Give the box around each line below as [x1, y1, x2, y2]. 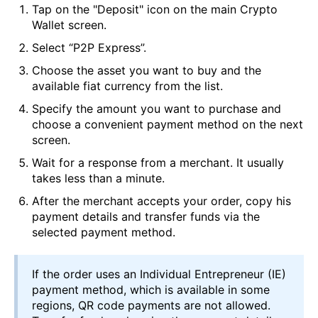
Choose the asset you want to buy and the [32, 63, 261, 78]
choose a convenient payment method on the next [32, 117, 303, 132]
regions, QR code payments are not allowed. [32, 298, 270, 313]
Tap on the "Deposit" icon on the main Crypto [32, 2, 278, 17]
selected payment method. [32, 225, 175, 240]
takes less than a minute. [32, 171, 165, 186]
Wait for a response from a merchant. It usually [32, 155, 284, 170]
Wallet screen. [32, 18, 106, 33]
